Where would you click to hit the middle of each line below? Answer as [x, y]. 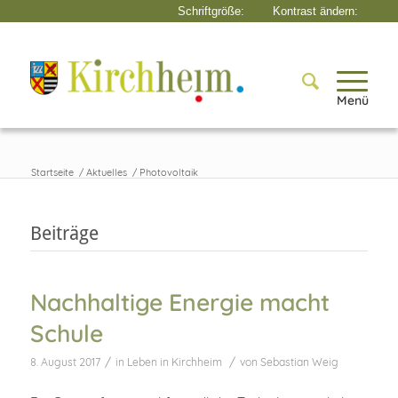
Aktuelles [106, 172]
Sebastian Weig [299, 362]
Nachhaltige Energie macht [179, 302]
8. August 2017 [65, 362]
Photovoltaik [168, 172]
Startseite [52, 172]
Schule [66, 333]
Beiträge [64, 233]
